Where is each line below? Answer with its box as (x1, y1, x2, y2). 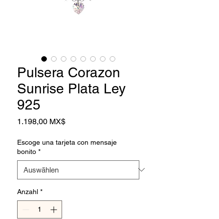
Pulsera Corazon (17, 64, 120, 80)
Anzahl (17, 187, 38, 196)
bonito (17, 147, 36, 155)
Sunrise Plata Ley (17, 80, 126, 96)
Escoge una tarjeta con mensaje (17, 138, 117, 146)
